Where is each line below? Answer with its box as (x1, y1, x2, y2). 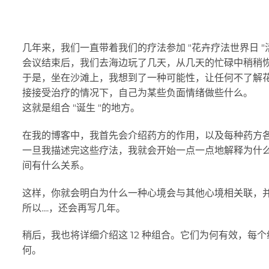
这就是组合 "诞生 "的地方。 (22, 102, 140, 113)
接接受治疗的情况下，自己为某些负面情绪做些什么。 (22, 87, 253, 98)
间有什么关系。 (22, 159, 89, 171)
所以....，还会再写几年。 (22, 202, 125, 214)
